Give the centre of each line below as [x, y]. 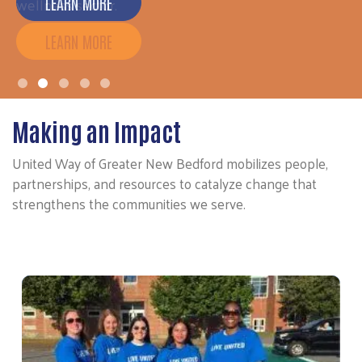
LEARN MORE [79, 41]
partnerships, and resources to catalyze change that [164, 183]
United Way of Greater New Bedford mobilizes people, [170, 163]
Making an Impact [97, 130]
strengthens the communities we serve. [129, 203]
